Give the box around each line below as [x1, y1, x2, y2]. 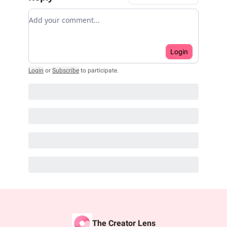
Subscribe [52, 66, 79, 74]
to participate [81, 66, 117, 74]
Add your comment [28, 9, 102, 20]
